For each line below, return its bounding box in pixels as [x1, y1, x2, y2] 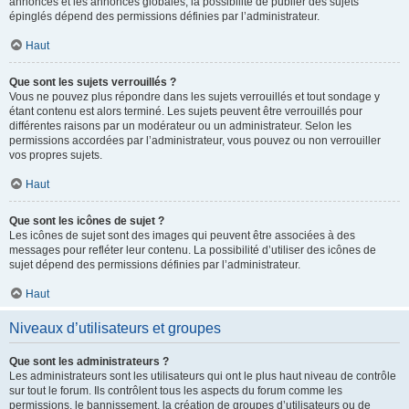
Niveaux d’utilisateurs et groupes [9, 320, 221, 336]
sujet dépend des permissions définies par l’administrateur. [9, 258, 300, 271]
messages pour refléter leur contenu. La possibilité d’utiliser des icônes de [9, 244, 376, 257]
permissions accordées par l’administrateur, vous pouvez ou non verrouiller [9, 134, 381, 147]
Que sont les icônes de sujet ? [9, 215, 164, 227]
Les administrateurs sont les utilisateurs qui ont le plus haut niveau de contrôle [9, 370, 396, 383]
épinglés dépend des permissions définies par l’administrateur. [9, 10, 320, 23]
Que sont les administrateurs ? [9, 355, 169, 368]
